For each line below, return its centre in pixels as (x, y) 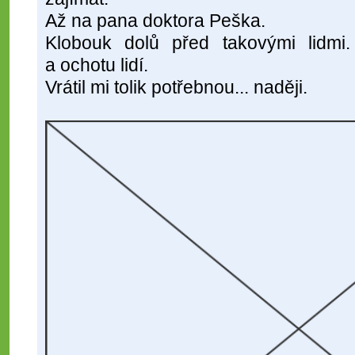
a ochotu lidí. (97, 65)
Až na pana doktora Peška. (155, 21)
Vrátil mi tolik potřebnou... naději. (179, 88)
